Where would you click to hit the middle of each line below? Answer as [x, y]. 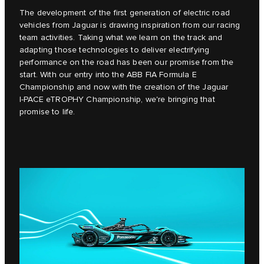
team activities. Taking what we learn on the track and [121, 38]
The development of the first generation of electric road [125, 13]
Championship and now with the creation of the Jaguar [124, 88]
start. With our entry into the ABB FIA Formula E [108, 75]
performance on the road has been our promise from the [127, 63]
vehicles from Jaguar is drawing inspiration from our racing [130, 26]
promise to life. [47, 112]
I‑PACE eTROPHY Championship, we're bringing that [117, 100]
